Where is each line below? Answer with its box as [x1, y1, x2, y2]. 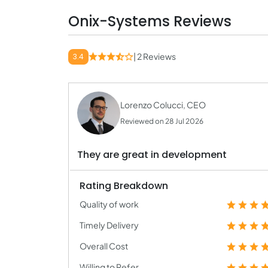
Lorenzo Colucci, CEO [120, 99, 206, 110]
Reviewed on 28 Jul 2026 [120, 117, 203, 126]
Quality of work [80, 199, 139, 209]
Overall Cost [80, 240, 128, 251]
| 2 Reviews [133, 51, 176, 62]
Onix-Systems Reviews [68, 11, 232, 31]
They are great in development [77, 148, 227, 162]
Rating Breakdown [80, 179, 168, 193]
